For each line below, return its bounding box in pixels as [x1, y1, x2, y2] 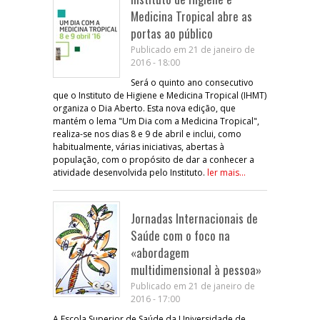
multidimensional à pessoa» [131, 260, 261, 279]
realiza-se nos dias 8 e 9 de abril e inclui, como [53, 127, 241, 140]
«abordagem [131, 243, 189, 261]
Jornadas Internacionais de [131, 209, 258, 227]
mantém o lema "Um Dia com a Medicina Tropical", [53, 114, 259, 127]
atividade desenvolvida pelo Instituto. [53, 166, 207, 179]
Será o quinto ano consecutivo [131, 76, 254, 89]
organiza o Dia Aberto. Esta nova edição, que [53, 101, 236, 114]
